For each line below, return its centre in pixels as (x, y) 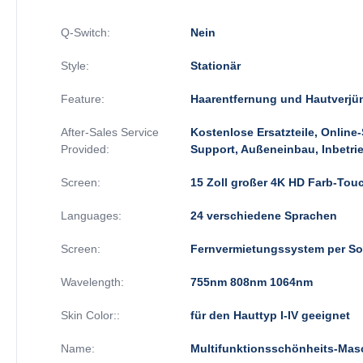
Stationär (216, 65)
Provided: (85, 149)
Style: (75, 65)
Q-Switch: (85, 32)
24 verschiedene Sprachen (264, 215)
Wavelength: (92, 282)
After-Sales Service (110, 132)
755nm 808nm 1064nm (252, 282)
